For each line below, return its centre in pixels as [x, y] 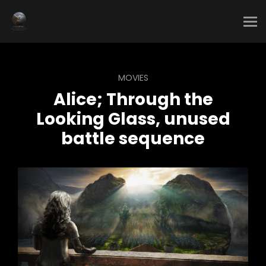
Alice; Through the [133, 99]
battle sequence [133, 139]
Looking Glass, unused [133, 119]
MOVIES [133, 78]
